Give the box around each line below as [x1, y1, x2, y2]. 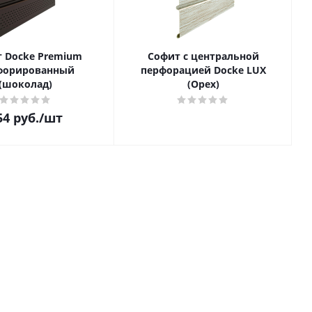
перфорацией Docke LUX [140, 63, 266, 77]
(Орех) [187, 77, 219, 91]
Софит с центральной [147, 49, 259, 63]
